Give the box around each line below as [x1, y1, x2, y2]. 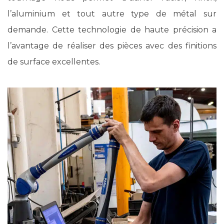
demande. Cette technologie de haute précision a [7, 24, 216, 34]
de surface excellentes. [7, 56, 100, 66]
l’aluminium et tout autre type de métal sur [7, 8, 216, 18]
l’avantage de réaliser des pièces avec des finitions [7, 40, 216, 50]
